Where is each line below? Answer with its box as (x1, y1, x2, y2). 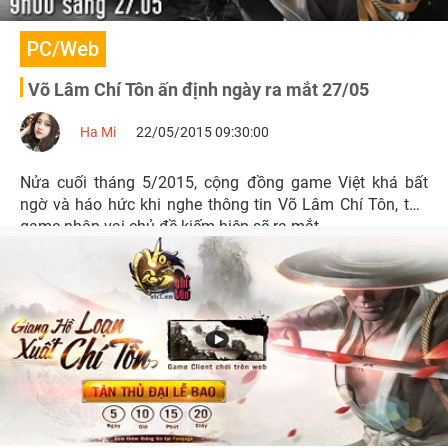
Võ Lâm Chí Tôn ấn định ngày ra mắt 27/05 (28, 79, 369, 100)
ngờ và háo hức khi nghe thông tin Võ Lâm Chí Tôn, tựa (20, 195, 428, 214)
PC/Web (27, 37, 99, 61)
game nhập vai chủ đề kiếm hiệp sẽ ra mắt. (20, 217, 323, 236)
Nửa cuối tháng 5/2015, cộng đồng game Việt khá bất (20, 173, 428, 192)
